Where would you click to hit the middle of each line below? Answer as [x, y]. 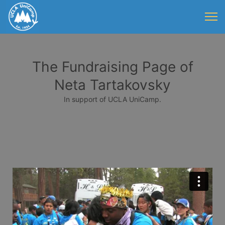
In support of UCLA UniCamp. [113, 99]
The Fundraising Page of [113, 67]
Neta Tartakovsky [113, 85]
